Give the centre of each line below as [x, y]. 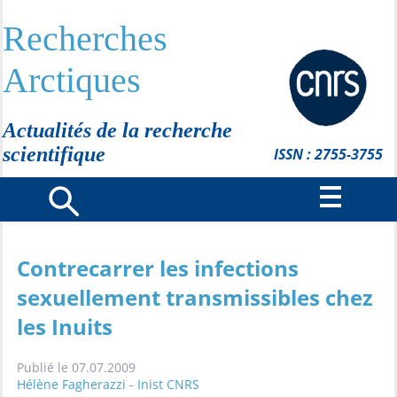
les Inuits [65, 327]
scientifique [54, 154]
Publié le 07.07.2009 [76, 367]
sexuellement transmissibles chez [195, 297]
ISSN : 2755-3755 [328, 154]
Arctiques [72, 80]
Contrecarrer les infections [158, 268]
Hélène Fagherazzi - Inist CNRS [108, 384]
